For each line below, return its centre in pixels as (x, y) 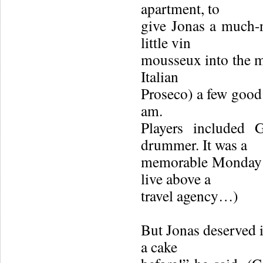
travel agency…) (189, 195)
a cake (159, 247)
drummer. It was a (194, 144)
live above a (176, 178)
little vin (166, 42)
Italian (160, 76)
